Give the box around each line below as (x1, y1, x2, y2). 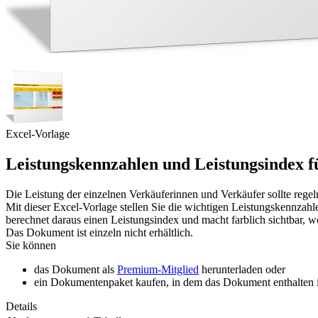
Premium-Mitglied (117, 263, 199, 275)
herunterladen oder (199, 263, 285, 275)
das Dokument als (34, 263, 117, 275)
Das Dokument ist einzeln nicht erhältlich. (6, 226, 193, 238)
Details (6, 300, 37, 312)
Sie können (6, 238, 56, 251)
